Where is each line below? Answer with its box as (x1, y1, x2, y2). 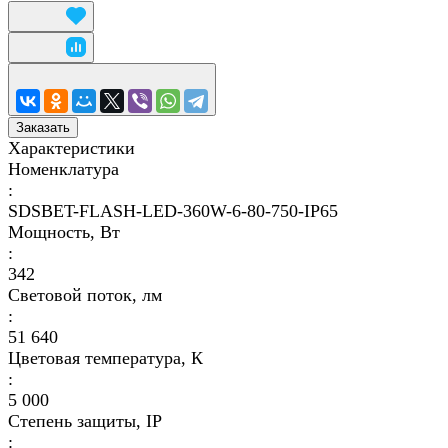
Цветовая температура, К (8, 348, 203, 369)
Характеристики (8, 138, 135, 159)
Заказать (16, 120, 70, 136)
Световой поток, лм (8, 285, 162, 306)
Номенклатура (8, 159, 119, 180)
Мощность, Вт (8, 222, 120, 243)
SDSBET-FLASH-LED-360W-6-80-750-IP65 (8, 201, 338, 222)
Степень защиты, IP (8, 411, 162, 432)
